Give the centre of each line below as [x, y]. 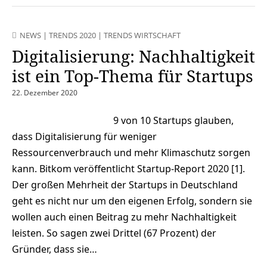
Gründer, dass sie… [55, 249]
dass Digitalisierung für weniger [84, 136]
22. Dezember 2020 [45, 92]
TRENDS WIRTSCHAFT [142, 35]
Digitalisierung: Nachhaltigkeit [133, 56]
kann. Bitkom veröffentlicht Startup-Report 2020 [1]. [128, 168]
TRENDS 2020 [72, 35]
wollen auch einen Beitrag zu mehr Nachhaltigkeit [124, 217]
